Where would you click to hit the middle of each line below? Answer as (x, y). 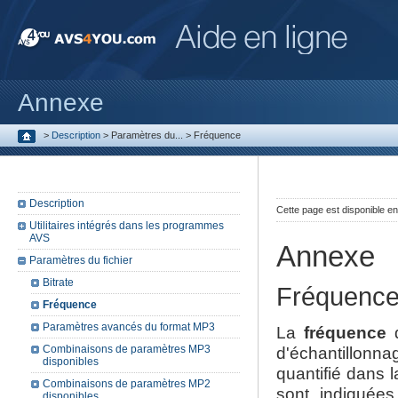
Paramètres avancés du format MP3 (129, 327)
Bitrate (58, 283)
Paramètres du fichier (81, 260)
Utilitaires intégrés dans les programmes (127, 226)
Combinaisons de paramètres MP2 (127, 384)
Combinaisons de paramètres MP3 (127, 349)
